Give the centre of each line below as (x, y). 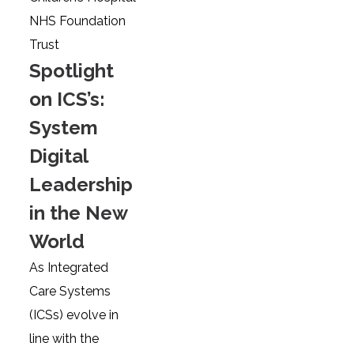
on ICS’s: (68, 99)
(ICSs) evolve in (74, 315)
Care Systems (70, 291)
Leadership (81, 185)
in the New (79, 213)
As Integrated (69, 267)
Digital (59, 156)
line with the (64, 339)
